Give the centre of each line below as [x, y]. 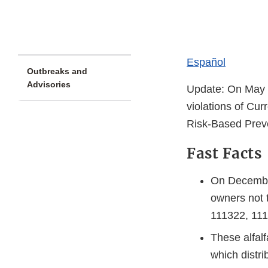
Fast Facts [224, 154]
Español [206, 63]
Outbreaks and [57, 71]
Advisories [49, 85]
